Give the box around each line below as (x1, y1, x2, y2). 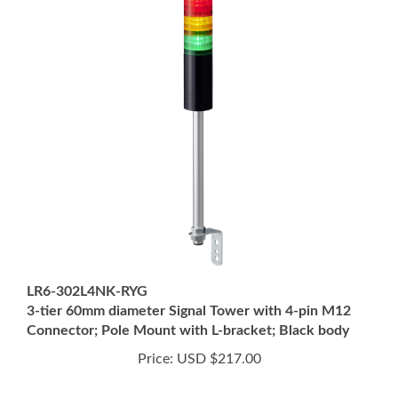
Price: (137, 321, 173, 335)
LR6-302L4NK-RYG (27, 253, 147, 267)
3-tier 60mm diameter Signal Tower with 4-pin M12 (27, 273, 351, 287)
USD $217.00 (172, 321, 261, 335)
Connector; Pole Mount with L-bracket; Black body (27, 292, 349, 306)
